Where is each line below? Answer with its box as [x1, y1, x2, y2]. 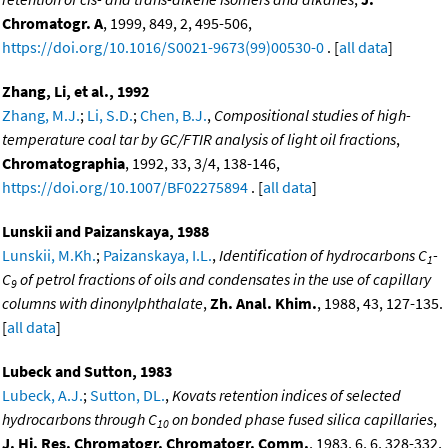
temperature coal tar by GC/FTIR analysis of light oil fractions [2, 128, 396, 149]
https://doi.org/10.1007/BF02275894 [2, 176, 248, 197]
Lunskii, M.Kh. [2, 244, 96, 265]
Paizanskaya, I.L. [103, 244, 212, 265]
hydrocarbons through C [2, 408, 157, 429]
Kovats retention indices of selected [172, 384, 401, 405]
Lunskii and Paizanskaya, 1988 [2, 220, 209, 241]
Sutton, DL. [90, 384, 165, 405]
